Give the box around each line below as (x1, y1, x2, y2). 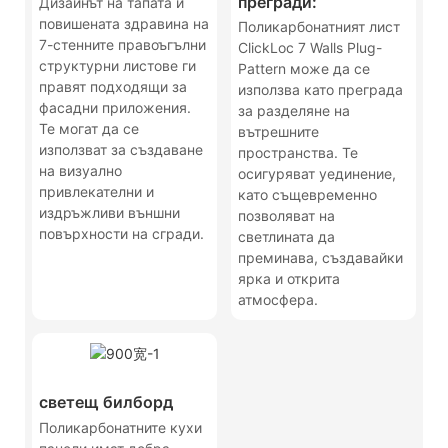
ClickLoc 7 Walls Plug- (238, 38, 383, 56)
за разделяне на (238, 101, 351, 119)
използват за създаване (39, 140, 204, 158)
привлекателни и (39, 182, 155, 200)
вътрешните (238, 122, 320, 140)
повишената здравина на (39, 14, 210, 32)
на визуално (39, 161, 123, 179)
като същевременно (238, 185, 378, 203)
